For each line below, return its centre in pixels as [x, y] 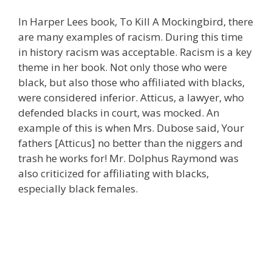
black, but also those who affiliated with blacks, [131, 82]
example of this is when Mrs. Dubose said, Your [131, 128]
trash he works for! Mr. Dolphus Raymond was [128, 158]
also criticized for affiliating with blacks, [114, 173]
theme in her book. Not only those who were [123, 67]
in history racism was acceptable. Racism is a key [135, 52]
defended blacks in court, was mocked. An [119, 113]
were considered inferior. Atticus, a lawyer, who [131, 97]
